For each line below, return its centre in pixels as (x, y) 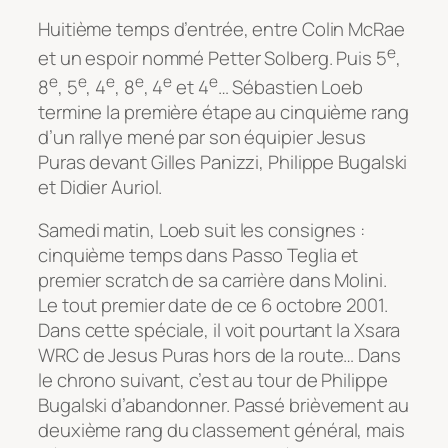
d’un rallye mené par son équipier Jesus (202, 136)
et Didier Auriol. (100, 186)
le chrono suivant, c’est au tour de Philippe (213, 380)
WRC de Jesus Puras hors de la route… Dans (219, 355)
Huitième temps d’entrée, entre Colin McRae (221, 28)
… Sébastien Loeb (290, 86)
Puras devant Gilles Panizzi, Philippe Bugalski (223, 161)
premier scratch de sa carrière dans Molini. (212, 280)
